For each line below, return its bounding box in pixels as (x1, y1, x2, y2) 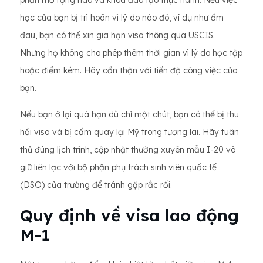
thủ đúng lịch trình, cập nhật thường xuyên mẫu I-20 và (20, 144, 236, 155)
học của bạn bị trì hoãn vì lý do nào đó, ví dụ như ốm (20, 12, 224, 23)
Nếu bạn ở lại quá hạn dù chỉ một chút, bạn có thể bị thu (20, 109, 239, 120)
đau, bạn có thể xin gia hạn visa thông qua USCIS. (20, 30, 215, 41)
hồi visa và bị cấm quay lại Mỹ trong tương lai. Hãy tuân (20, 127, 239, 137)
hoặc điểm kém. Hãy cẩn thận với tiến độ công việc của (20, 65, 238, 76)
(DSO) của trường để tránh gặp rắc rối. (20, 180, 172, 190)
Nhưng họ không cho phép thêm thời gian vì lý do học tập (20, 48, 242, 58)
